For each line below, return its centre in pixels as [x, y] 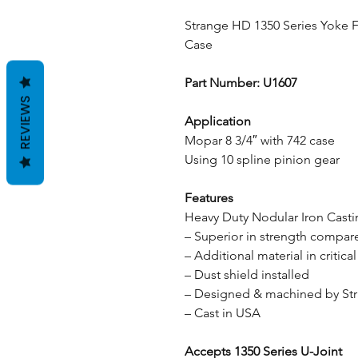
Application [218, 121]
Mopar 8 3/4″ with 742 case [260, 140]
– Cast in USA [223, 313]
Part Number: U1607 [241, 83]
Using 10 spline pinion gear [262, 159]
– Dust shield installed [247, 274]
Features [209, 198]
